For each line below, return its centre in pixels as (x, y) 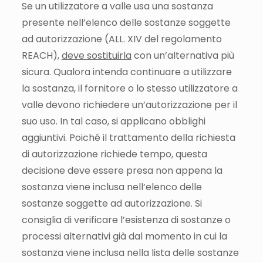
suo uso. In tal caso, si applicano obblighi (113, 121)
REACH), (41, 55)
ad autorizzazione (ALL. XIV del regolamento (122, 39)
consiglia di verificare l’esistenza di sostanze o (126, 220)
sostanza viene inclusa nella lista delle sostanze (130, 252)
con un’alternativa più (183, 55)
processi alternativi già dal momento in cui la (124, 236)
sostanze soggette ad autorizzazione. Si (112, 203)
